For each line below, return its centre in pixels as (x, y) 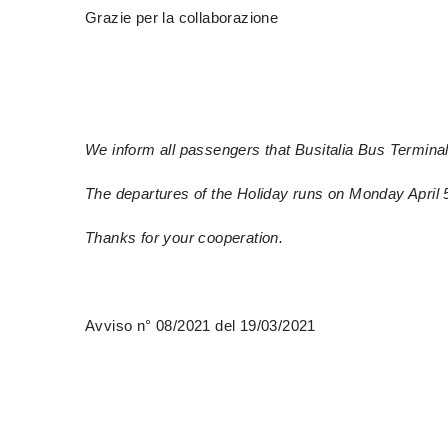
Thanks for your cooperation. (184, 237)
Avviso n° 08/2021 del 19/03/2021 (262, 325)
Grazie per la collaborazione (182, 17)
